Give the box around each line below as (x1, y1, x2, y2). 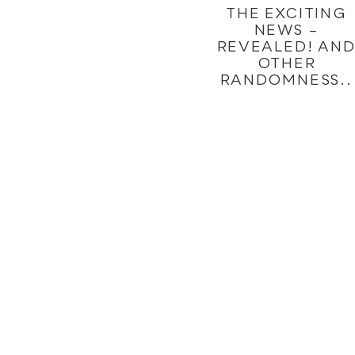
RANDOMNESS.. (220, 74, 353, 89)
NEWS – (254, 24, 319, 39)
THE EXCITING (226, 7, 347, 22)
